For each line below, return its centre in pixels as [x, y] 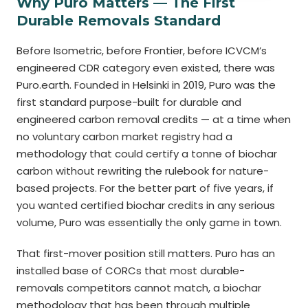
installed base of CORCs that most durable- [131, 271]
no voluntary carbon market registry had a [124, 136]
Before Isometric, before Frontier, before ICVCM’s [142, 51]
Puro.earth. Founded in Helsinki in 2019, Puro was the [146, 85]
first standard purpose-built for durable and [129, 102]
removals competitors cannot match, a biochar [139, 288]
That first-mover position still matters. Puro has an [146, 253]
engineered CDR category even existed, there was [146, 68]
